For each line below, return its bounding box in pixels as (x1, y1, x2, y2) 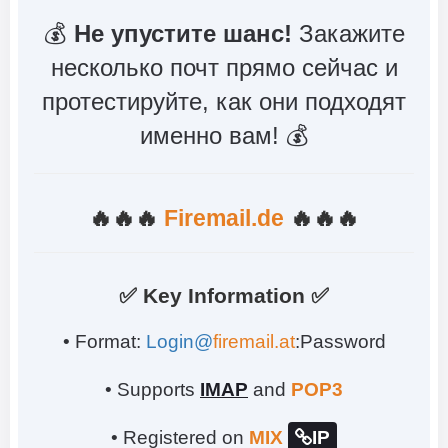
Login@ (145, 330, 213, 352)
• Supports (105, 378, 200, 400)
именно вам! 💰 (139, 121, 309, 149)
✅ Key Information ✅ (119, 283, 329, 307)
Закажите (291, 19, 405, 47)
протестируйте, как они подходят (42, 87, 406, 115)
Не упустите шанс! (73, 19, 292, 47)
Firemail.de (164, 204, 290, 231)
